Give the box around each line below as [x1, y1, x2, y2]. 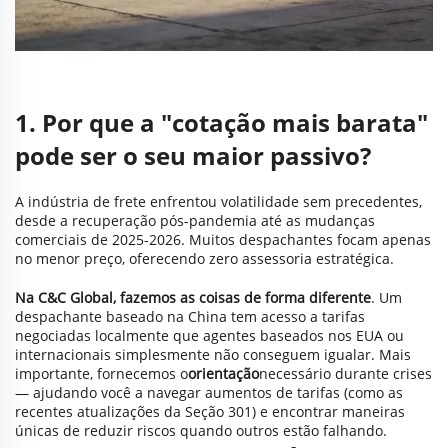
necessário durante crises [259, 364, 432, 383]
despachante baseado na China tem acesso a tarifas [15, 307, 365, 326]
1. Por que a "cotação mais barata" [15, 106, 428, 139]
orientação [188, 364, 259, 383]
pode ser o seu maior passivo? [15, 139, 371, 172]
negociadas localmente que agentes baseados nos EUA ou [15, 326, 404, 345]
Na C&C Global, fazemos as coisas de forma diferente [15, 288, 371, 307]
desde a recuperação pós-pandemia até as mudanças [15, 211, 375, 230]
